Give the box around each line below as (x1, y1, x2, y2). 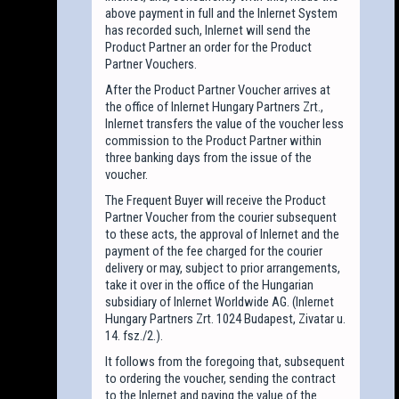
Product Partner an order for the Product (105, 38, 313, 55)
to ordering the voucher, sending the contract (105, 370, 337, 387)
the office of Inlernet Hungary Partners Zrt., (105, 98, 324, 115)
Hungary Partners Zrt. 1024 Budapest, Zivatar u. (105, 310, 346, 327)
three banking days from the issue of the (105, 149, 313, 166)
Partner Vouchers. (105, 55, 198, 72)
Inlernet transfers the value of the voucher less (105, 115, 345, 132)
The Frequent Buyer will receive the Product (105, 191, 327, 208)
